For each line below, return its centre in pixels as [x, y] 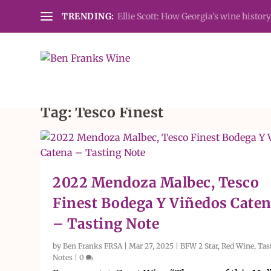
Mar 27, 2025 [152, 246]
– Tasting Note [106, 224]
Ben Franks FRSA [93, 246]
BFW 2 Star [199, 246]
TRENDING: [88, 16]
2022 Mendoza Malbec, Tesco [156, 182]
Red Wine [238, 246]
